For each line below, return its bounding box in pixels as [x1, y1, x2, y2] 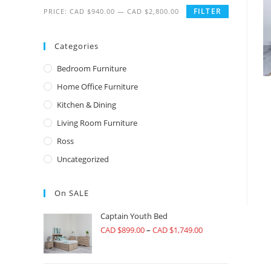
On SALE [54, 188, 89, 198]
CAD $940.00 [70, 7, 115, 16]
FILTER [193, 6, 221, 16]
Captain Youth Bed [100, 211, 168, 221]
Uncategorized [57, 154, 109, 165]
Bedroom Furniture [57, 63, 126, 74]
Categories [54, 41, 99, 51]
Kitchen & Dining [57, 99, 116, 110]
